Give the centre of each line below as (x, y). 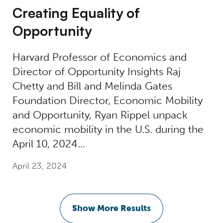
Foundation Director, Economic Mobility (107, 101)
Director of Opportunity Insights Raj (96, 72)
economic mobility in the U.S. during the (108, 129)
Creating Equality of (76, 13)
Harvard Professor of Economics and (99, 57)
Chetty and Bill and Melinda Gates (92, 86)
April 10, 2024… (49, 144)
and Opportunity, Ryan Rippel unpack (100, 115)
